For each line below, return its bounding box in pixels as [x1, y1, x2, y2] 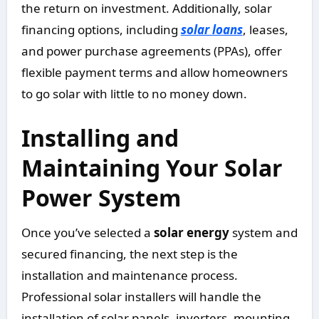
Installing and [21, 122, 179, 154]
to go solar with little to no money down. [21, 85, 247, 103]
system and [229, 224, 298, 241]
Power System [21, 182, 181, 214]
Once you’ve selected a [21, 224, 154, 241]
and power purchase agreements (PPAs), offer [21, 43, 282, 60]
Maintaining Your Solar [21, 152, 283, 184]
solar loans [180, 21, 243, 38]
